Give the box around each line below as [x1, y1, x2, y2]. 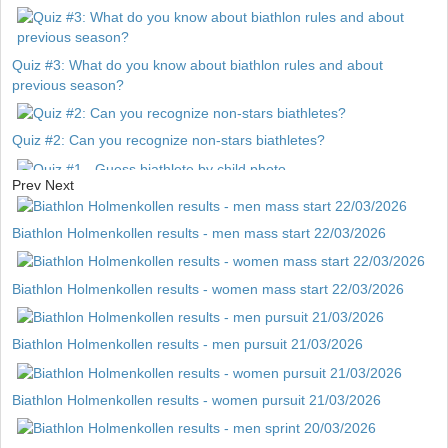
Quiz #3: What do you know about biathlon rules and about [12, 56, 383, 73]
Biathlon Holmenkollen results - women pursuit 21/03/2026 [12, 391, 381, 408]
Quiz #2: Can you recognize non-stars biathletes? [12, 132, 325, 149]
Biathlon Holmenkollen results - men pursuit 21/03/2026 [12, 336, 363, 353]
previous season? [12, 76, 124, 93]
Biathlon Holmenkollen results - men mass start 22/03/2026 [12, 225, 386, 242]
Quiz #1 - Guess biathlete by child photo [12, 187, 265, 204]
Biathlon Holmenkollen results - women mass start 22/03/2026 [12, 280, 404, 297]
